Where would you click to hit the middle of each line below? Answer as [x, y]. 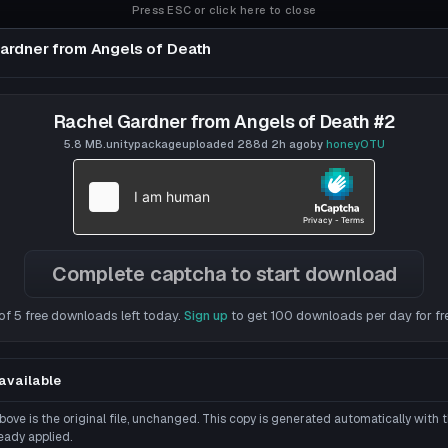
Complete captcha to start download [224, 274]
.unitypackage [142, 144]
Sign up [206, 315]
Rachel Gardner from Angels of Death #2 [224, 121]
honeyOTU [355, 144]
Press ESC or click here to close [224, 10]
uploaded [209, 144]
